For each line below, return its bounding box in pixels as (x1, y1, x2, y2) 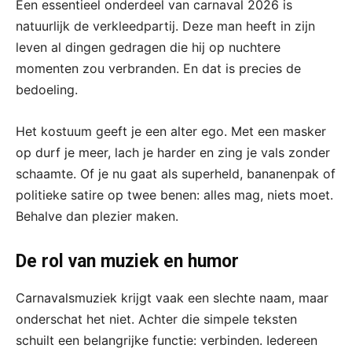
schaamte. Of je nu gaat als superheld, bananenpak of (16, 166, 335, 182)
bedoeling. (16, 82, 78, 98)
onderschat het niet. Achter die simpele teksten (16, 311, 297, 328)
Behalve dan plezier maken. (16, 208, 178, 225)
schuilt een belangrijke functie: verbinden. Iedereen (16, 332, 317, 349)
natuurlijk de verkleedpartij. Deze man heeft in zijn (16, 18, 315, 35)
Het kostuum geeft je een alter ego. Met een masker (16, 123, 326, 140)
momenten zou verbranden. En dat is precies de (16, 60, 301, 77)
